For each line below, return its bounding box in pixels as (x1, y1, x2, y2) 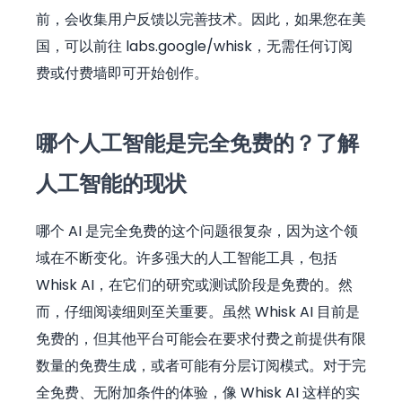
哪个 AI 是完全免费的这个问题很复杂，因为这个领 (36, 220, 358, 241)
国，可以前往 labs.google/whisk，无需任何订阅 (36, 35, 353, 57)
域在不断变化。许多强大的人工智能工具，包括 (36, 247, 337, 268)
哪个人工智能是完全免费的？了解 (36, 127, 359, 158)
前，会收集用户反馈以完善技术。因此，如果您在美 (36, 8, 366, 30)
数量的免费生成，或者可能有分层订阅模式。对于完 (36, 354, 366, 376)
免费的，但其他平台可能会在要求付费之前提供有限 (36, 328, 366, 349)
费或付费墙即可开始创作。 (36, 62, 208, 83)
